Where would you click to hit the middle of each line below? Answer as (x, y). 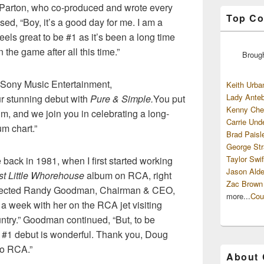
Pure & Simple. (122, 98)
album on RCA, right (128, 175)
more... (238, 196)
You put (169, 98)
